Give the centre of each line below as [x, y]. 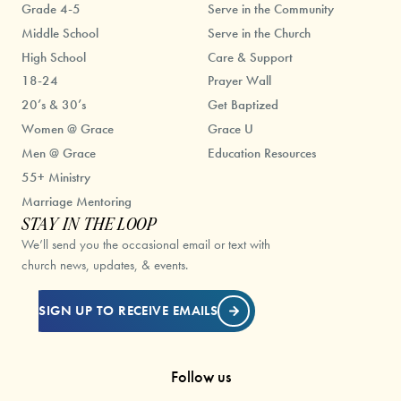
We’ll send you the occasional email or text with [145, 244]
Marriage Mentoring [76, 202]
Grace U [230, 129]
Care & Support [250, 57]
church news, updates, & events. [104, 264]
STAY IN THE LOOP [88, 224]
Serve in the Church [259, 33]
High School [53, 57]
